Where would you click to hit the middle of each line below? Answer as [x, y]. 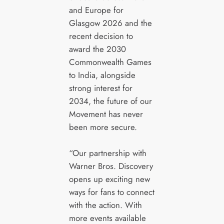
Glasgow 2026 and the [110, 23]
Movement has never [106, 114]
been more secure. [103, 127]
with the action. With [105, 205]
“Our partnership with [107, 153]
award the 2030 [97, 49]
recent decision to [101, 36]
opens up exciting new [109, 179]
